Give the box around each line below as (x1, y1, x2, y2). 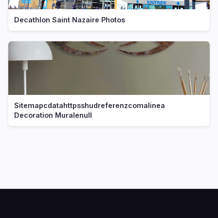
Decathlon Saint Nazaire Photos (14, 16, 125, 24)
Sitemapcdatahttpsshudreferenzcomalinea (14, 101, 165, 109)
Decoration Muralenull (14, 111, 92, 119)
